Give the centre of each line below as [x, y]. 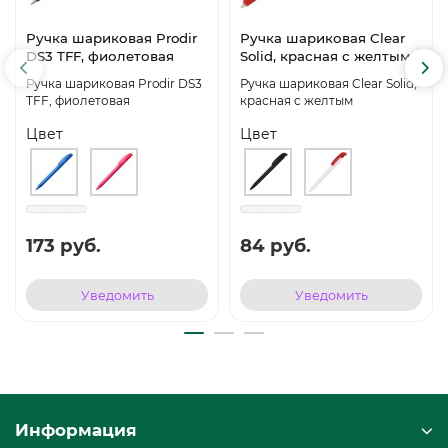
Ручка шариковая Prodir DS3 [114, 84]
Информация [76, 430]
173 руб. [63, 246]
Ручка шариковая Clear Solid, [328, 84]
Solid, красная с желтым [325, 56]
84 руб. [275, 246]
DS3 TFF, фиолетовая [100, 56]
